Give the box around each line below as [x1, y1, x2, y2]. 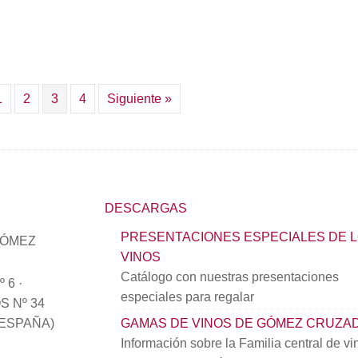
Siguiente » [107, 92, 173, 105]
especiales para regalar [120, 290, 254, 304]
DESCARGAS [104, 201, 187, 215]
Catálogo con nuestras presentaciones [120, 270, 339, 284]
